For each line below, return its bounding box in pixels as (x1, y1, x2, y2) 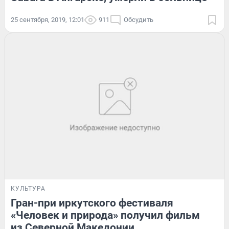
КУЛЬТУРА (11, 185, 45, 193)
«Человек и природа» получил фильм (11, 209, 200, 222)
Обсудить (124, 15, 153, 24)
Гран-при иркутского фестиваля (11, 197, 173, 210)
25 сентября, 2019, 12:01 (11, 15, 84, 24)
